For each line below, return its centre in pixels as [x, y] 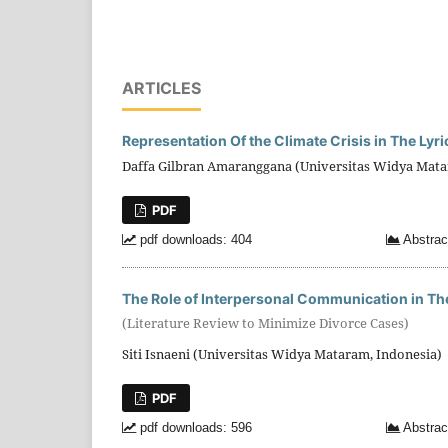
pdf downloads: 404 [194, 240]
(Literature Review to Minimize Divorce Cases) [265, 322]
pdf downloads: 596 [194, 428]
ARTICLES [161, 87]
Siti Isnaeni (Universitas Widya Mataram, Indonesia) [282, 353]
